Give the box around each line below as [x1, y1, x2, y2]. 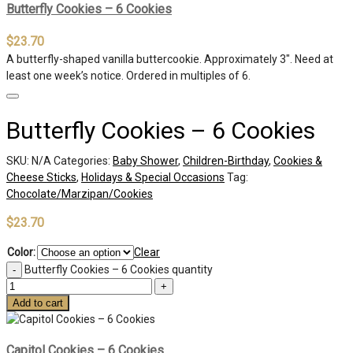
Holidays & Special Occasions [81, 171, 225, 184]
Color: [7, 246, 35, 259]
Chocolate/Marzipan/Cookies [6, 188, 153, 201]
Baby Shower [113, 154, 178, 168]
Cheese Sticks [6, 171, 76, 184]
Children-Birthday [183, 154, 269, 168]
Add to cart [13, 297, 63, 310]
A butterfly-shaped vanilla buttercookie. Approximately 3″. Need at [6, 52, 333, 65]
